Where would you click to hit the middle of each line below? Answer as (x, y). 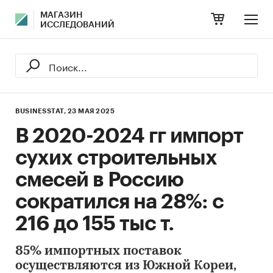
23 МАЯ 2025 (91, 111)
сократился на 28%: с (119, 202)
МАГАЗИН (62, 15)
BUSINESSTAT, (41, 111)
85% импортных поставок (98, 252)
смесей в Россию (99, 180)
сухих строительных (116, 158)
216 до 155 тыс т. (94, 224)
